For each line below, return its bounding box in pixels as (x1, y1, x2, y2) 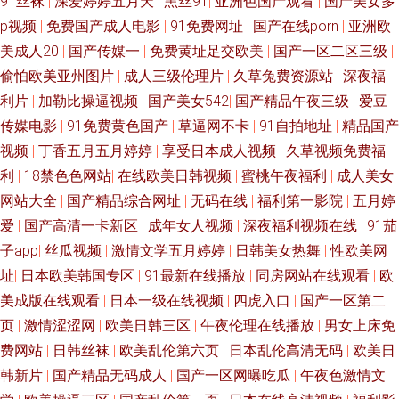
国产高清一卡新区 (24, 217, 142, 234)
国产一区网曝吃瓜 (176, 367, 294, 384)
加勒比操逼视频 (38, 93, 142, 110)
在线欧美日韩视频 (118, 167, 235, 184)
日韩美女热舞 (235, 242, 324, 259)
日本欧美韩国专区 (20, 267, 138, 284)
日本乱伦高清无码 (229, 342, 346, 359)
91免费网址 (170, 18, 247, 35)
